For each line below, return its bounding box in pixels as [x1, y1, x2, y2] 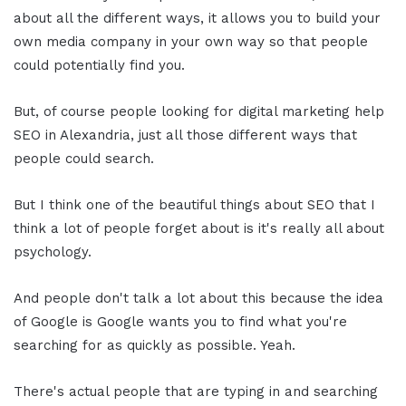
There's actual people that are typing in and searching [14, 382, 378, 400]
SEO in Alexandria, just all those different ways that [14, 126, 357, 143]
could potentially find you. [14, 56, 185, 73]
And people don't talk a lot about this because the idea [14, 289, 383, 306]
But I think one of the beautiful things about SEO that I [14, 196, 375, 213]
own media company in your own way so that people [14, 33, 368, 50]
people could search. [14, 150, 154, 167]
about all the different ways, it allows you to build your [14, 9, 381, 26]
